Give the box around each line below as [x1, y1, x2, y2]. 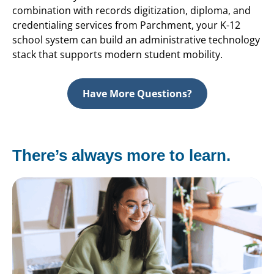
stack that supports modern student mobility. [12, 48, 223, 62]
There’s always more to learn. [12, 146, 231, 165]
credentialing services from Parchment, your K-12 [12, 18, 240, 32]
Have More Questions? [82, 86, 192, 100]
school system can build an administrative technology [12, 33, 260, 47]
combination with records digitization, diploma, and [12, 4, 251, 18]
